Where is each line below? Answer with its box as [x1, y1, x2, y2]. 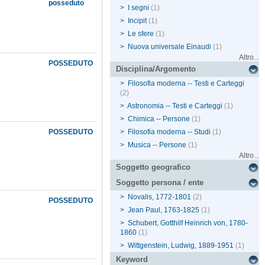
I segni [128, 4, 150, 12]
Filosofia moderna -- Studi [128, 128, 211, 137]
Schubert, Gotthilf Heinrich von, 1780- [128, 219, 248, 228]
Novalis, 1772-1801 [128, 193, 192, 202]
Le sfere [128, 30, 154, 38]
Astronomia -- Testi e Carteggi [127, 102, 223, 111]
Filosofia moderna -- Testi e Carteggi [128, 79, 245, 88]
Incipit [128, 17, 147, 25]
